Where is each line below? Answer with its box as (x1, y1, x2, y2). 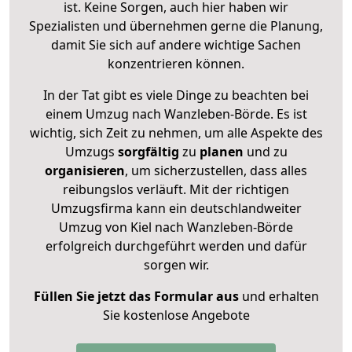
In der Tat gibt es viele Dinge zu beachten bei (43, 86, 309, 104)
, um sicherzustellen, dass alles (125, 161, 307, 179)
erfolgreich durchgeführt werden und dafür (45, 236, 307, 255)
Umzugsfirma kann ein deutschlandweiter (50, 199, 302, 217)
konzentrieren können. (108, 54, 244, 72)
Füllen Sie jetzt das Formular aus (33, 287, 239, 305)
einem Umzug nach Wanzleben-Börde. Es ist (45, 104, 307, 123)
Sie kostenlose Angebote (102, 306, 250, 324)
